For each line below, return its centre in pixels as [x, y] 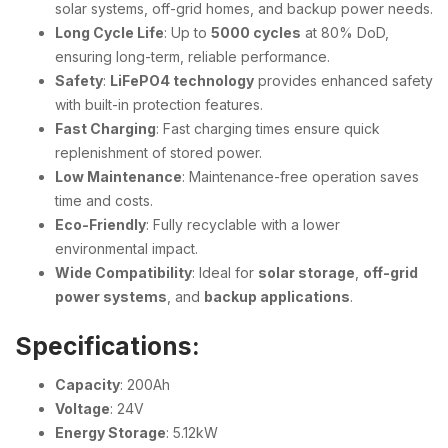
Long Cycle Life [109, 32]
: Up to [187, 32]
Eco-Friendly [100, 224]
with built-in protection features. [159, 104]
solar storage [306, 272]
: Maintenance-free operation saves [300, 176]
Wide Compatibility [123, 272]
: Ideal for [225, 272]
